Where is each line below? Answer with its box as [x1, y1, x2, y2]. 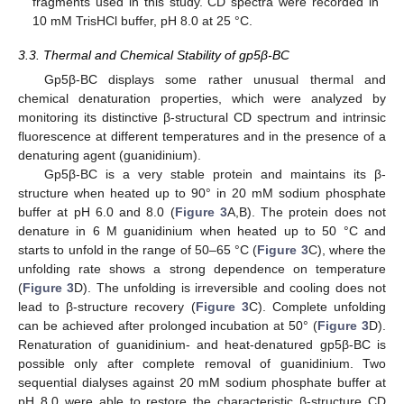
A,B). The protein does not [226, 204, 387, 219]
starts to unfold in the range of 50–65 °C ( [18, 242, 258, 257]
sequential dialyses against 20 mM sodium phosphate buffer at [18, 374, 386, 390]
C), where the [308, 242, 386, 257]
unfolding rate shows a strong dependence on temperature [18, 261, 386, 276]
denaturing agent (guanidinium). [18, 147, 201, 162]
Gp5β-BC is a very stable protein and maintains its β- [43, 166, 386, 181]
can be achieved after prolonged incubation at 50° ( [18, 317, 318, 333]
